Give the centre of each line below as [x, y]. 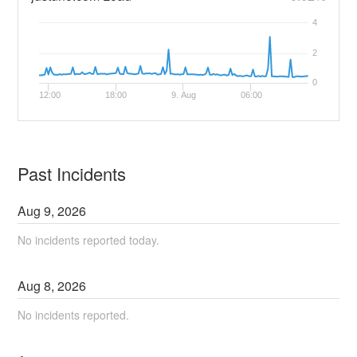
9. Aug [184, 94]
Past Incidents [72, 173]
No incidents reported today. [89, 239]
